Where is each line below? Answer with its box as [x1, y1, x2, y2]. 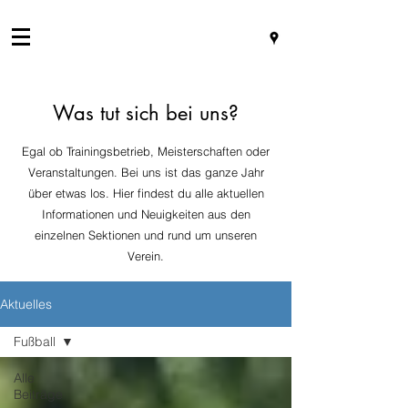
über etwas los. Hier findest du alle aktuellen [27, 186, 264, 200]
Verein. [127, 249, 164, 263]
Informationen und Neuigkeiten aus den [41, 207, 250, 221]
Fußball [14, 333, 56, 350]
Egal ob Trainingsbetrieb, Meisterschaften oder [22, 144, 270, 158]
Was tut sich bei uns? [53, 100, 239, 126]
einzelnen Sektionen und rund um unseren [35, 228, 257, 242]
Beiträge [14, 386, 63, 403]
